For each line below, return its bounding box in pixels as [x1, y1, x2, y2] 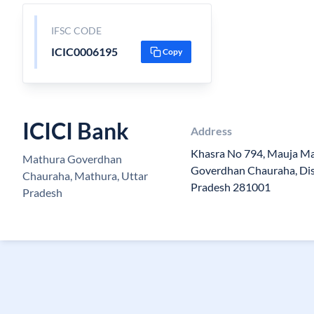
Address [190, 124, 232, 137]
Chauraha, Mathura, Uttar [22, 169, 148, 182]
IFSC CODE [50, 25, 102, 36]
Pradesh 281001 [190, 180, 271, 193]
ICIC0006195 [50, 45, 118, 58]
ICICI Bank [22, 117, 129, 144]
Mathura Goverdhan [22, 152, 122, 165]
